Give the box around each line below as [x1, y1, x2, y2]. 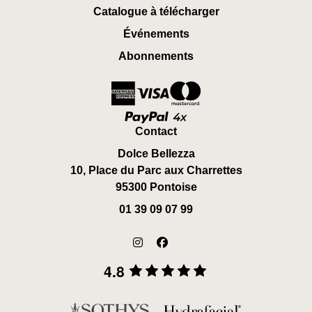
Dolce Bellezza [117, 148, 195, 160]
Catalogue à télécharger [93, 6, 219, 18]
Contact [135, 125, 177, 138]
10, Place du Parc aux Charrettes [70, 164, 242, 177]
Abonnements [118, 50, 194, 63]
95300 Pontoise [115, 181, 197, 194]
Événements [123, 28, 189, 40]
